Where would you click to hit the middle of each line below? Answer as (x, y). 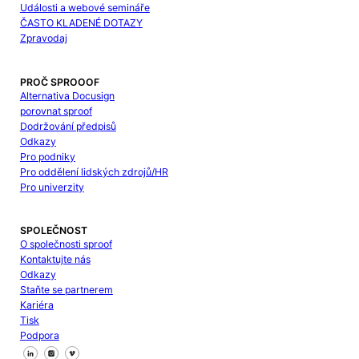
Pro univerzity (52, 187)
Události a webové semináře (85, 8)
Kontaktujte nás (55, 259)
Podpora (39, 335)
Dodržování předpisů (68, 126)
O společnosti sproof (66, 244)
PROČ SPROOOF (59, 82)
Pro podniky (47, 156)
